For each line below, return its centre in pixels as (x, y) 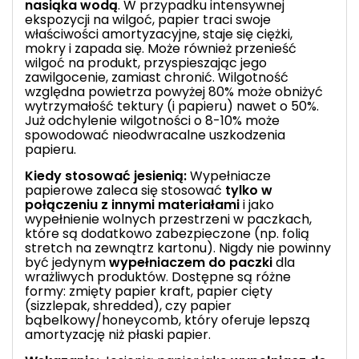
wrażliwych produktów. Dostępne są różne (158, 276)
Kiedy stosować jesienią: (106, 175)
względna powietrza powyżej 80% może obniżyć (174, 91)
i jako (257, 204)
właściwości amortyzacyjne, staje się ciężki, (159, 34)
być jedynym (67, 262)
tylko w (249, 190)
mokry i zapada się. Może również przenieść (161, 48)
